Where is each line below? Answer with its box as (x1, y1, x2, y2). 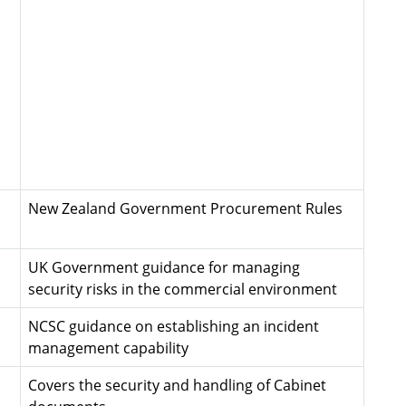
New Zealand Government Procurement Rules (28, 198, 343, 218)
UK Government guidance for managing (28, 257, 300, 277)
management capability (28, 338, 188, 358)
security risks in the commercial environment (28, 279, 337, 299)
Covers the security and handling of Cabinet (28, 375, 326, 395)
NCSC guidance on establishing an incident (28, 316, 319, 336)
